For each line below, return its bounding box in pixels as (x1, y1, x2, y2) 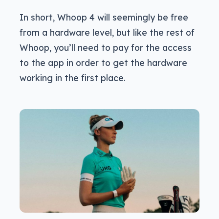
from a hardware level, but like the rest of (20, 27, 195, 38)
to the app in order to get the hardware (20, 57, 187, 68)
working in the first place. (20, 72, 126, 84)
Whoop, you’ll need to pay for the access (20, 42, 192, 53)
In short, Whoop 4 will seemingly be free (20, 12, 188, 23)
